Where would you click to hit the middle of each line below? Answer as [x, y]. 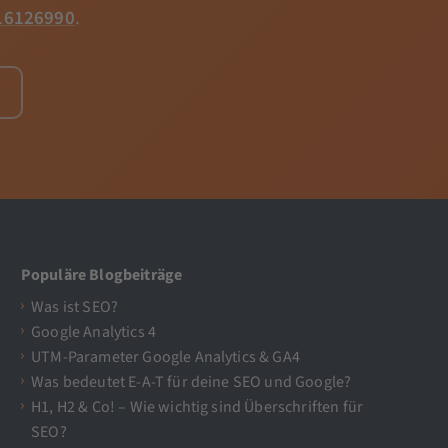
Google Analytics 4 [94, 331]
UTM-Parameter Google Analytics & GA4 [165, 356]
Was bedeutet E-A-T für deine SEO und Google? [191, 381]
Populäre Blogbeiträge [101, 275]
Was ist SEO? [75, 306]
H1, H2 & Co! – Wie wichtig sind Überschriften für [197, 406]
